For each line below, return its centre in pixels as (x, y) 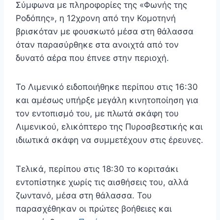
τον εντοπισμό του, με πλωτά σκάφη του (97, 114)
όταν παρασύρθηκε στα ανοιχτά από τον (97, 45)
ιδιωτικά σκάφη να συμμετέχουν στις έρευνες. (110, 140)
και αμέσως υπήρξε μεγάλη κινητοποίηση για (107, 100)
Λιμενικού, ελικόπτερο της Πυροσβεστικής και (109, 127)
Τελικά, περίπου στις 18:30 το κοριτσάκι (97, 169)
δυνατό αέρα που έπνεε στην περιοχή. (92, 58)
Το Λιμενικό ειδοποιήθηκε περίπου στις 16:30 (107, 87)
